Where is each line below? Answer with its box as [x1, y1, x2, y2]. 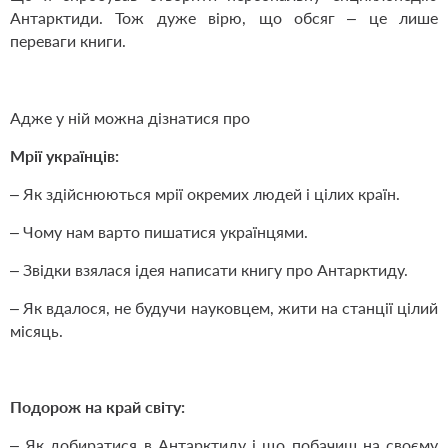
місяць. [10, 321, 63, 341]
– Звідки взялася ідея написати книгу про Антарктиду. [10, 260, 408, 280]
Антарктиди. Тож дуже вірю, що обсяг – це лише [10, 8, 438, 28]
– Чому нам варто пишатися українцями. [10, 222, 308, 242]
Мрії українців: [10, 146, 119, 166]
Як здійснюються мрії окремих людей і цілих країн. [23, 184, 400, 204]
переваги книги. [10, 31, 126, 51]
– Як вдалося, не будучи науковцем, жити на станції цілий [10, 298, 438, 318]
